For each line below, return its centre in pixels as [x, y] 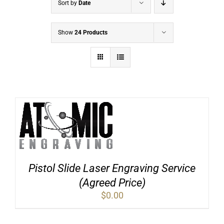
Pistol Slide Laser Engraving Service [112, 168]
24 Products [91, 33]
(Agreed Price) [112, 183]
